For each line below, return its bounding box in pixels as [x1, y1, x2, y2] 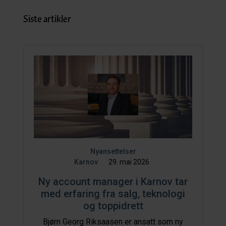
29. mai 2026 [108, 158, 149, 166]
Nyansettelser [90, 147, 136, 156]
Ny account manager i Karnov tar [38, 176, 188, 188]
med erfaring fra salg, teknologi [41, 188, 185, 200]
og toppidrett [83, 200, 143, 212]
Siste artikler [23, 13, 71, 25]
